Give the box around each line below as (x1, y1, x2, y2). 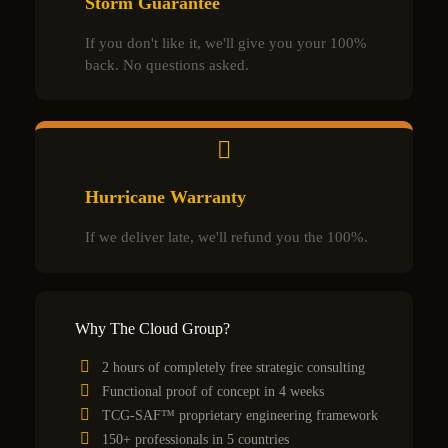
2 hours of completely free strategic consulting (102, 359, 365, 375)
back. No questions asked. (85, 57, 249, 74)
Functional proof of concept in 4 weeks (102, 383, 324, 399)
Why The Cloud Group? (75, 319, 230, 337)
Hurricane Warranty (85, 187, 246, 208)
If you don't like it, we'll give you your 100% (85, 35, 367, 52)
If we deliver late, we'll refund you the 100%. (85, 229, 368, 246)
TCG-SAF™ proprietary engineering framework (102, 407, 378, 423)
